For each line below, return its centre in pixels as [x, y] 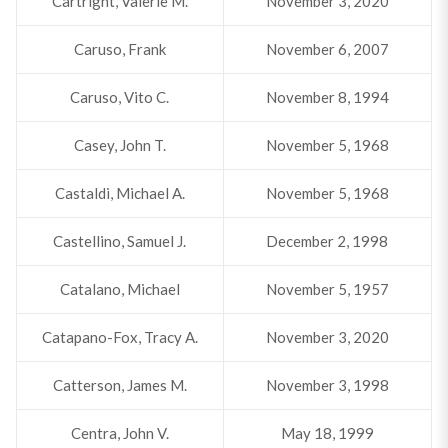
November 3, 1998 [327, 385]
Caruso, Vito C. [120, 97]
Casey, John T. [119, 145]
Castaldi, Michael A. [119, 193]
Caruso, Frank [119, 49]
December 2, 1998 [327, 241]
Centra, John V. [119, 433]
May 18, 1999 [327, 433]
